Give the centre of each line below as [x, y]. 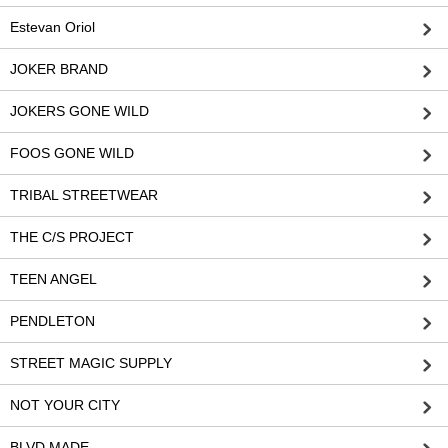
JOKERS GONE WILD [79, 111]
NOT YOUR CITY [65, 405]
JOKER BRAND [59, 69]
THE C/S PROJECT [72, 237]
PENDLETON [52, 321]
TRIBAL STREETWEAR [84, 195]
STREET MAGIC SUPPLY [91, 363]
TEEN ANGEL [53, 279]
